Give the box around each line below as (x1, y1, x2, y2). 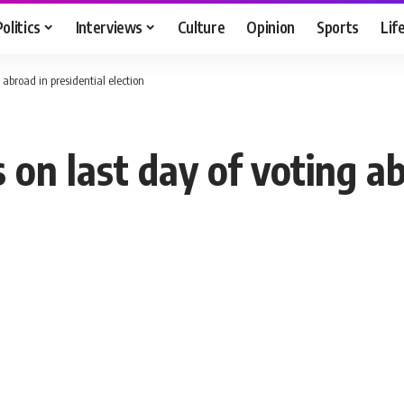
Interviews (75, 16, 143, 37)
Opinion (246, 16, 296, 37)
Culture (177, 16, 225, 37)
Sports (317, 16, 360, 37)
